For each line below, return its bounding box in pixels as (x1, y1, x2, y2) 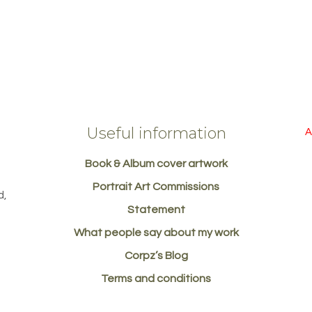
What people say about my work (73, 227, 239, 239)
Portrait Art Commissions (93, 181, 219, 193)
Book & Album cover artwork (84, 158, 228, 170)
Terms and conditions (101, 273, 211, 285)
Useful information (86, 124, 226, 143)
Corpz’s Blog (124, 250, 188, 262)
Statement (127, 204, 185, 216)
